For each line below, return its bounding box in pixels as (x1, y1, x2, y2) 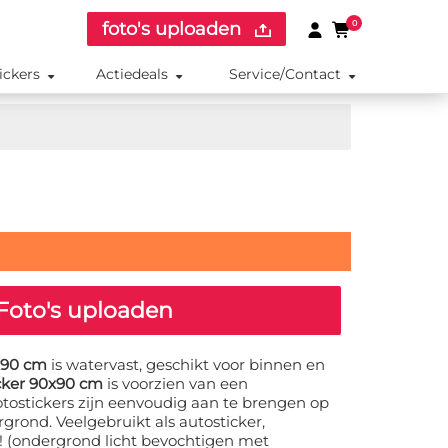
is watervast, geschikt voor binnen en (47, 355, 325, 375)
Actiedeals (96, 65, 169, 83)
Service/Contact (228, 65, 341, 83)
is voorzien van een (103, 374, 248, 394)
